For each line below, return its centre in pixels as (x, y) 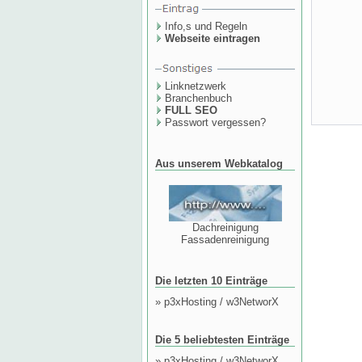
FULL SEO (191, 110)
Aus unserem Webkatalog (219, 164)
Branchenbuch (198, 98)
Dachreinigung (225, 227)
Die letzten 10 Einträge (211, 281)
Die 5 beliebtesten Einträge (222, 340)
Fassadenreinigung (225, 239)
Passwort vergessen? (215, 122)
